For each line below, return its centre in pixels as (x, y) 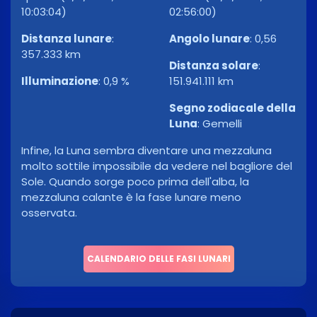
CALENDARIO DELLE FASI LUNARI (158, 259)
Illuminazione (60, 81)
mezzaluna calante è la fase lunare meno (131, 197)
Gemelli (222, 124)
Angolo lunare (209, 39)
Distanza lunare (67, 39)
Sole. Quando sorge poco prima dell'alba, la (135, 182)
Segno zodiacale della (232, 108)
